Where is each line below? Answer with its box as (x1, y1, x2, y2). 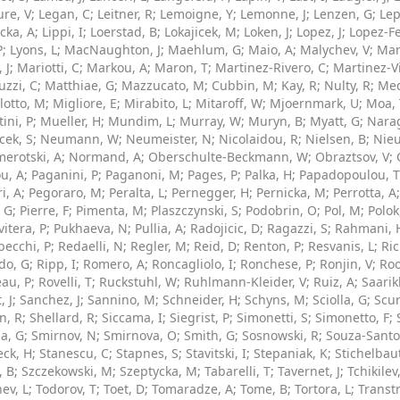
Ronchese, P (240, 255, 312, 272)
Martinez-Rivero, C (215, 59, 326, 76)
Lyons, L (10, 41, 57, 58)
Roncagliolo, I (152, 255, 233, 272)
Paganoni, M (105, 166, 180, 183)
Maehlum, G (168, 41, 241, 58)
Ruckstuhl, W (99, 273, 177, 290)
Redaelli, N (58, 237, 123, 254)
